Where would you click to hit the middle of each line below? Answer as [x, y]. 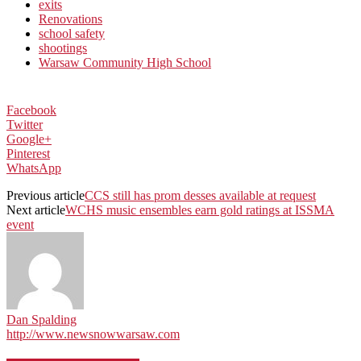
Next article [36, 210]
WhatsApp [34, 168]
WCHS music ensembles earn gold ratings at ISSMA [200, 210]
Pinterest [28, 153]
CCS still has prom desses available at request [200, 195]
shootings [63, 48]
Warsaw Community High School [125, 62]
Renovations [71, 19]
